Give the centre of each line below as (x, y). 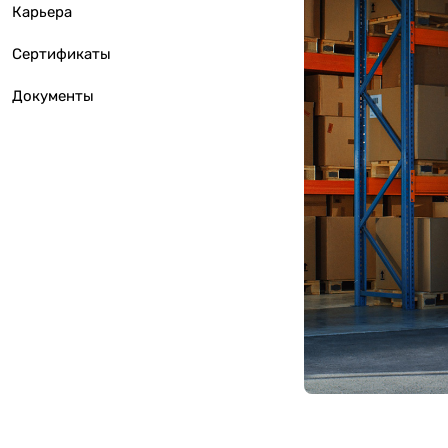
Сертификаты (61, 54)
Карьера (42, 12)
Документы (53, 96)
